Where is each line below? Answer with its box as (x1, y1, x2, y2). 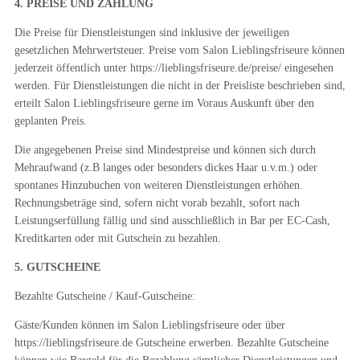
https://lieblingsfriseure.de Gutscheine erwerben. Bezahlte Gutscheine (14, 337, 329, 349)
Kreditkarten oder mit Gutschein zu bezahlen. (14, 232, 221, 244)
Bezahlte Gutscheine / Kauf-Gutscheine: (14, 290, 195, 302)
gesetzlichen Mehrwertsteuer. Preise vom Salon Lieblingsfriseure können (14, 44, 345, 56)
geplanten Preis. (14, 115, 87, 127)
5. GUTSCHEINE (14, 261, 100, 273)
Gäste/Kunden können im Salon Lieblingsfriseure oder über (14, 319, 285, 331)
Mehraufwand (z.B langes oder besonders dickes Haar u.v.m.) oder (14, 162, 317, 174)
